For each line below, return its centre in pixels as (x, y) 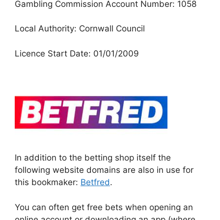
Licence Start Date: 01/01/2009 (77, 53)
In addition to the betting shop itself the (93, 158)
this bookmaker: (48, 182)
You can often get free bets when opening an (104, 207)
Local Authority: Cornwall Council (80, 29)
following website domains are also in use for (104, 170)
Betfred (95, 182)
